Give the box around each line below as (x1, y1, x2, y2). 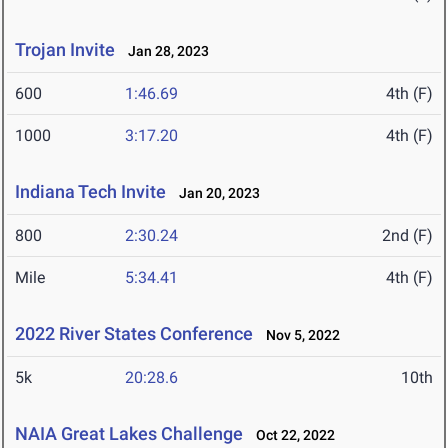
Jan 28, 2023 (119, 43, 209, 60)
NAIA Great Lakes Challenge (15, 423, 243, 445)
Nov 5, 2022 (257, 327, 340, 344)
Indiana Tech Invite (15, 181, 166, 203)
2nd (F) (382, 226, 433, 246)
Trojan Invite (15, 39, 115, 61)
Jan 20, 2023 (170, 185, 260, 202)
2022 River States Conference (15, 323, 257, 345)
